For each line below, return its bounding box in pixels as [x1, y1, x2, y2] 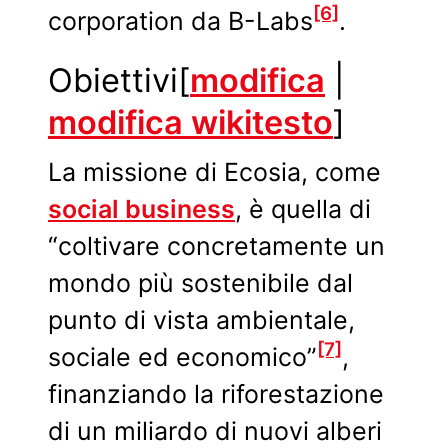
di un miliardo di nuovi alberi [48, 415, 382, 446]
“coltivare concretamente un [48, 230, 385, 261]
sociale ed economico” [48, 341, 317, 372]
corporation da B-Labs [48, 5, 313, 36]
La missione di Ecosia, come [48, 156, 381, 187]
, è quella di [235, 193, 371, 224]
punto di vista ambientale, [48, 304, 355, 335]
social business [48, 193, 235, 224]
